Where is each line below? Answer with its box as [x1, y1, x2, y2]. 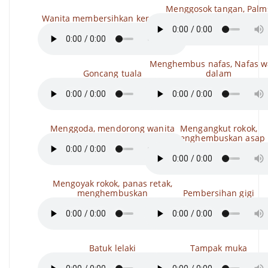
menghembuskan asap [172, 132, 265, 144]
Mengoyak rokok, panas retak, [53, 178, 172, 189]
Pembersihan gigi [183, 187, 254, 199]
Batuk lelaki [89, 242, 136, 254]
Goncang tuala [83, 68, 142, 79]
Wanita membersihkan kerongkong [41, 13, 184, 24]
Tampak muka [190, 242, 248, 254]
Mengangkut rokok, [180, 123, 257, 134]
